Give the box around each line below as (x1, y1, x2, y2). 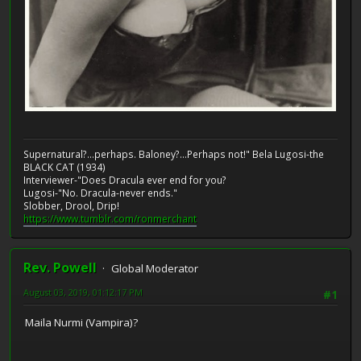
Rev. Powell (23, 258, 97, 276)
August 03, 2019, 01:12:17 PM (23, 285, 143, 298)
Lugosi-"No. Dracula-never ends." (23, 185, 177, 200)
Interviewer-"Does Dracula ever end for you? (23, 172, 226, 187)
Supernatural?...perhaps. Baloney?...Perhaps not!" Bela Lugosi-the (23, 147, 324, 161)
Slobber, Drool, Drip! (23, 198, 119, 213)
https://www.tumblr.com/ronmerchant (23, 211, 197, 226)
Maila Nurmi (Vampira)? (25, 315, 138, 330)
